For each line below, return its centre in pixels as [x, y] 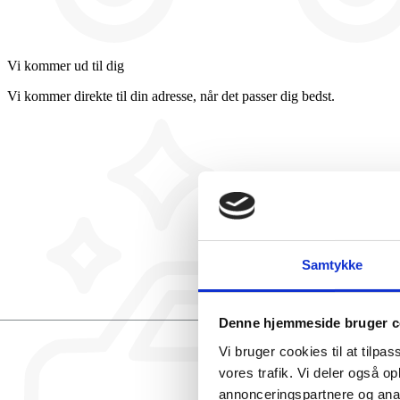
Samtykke [332, 264]
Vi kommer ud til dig [66, 65]
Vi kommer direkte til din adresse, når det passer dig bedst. [171, 96]
